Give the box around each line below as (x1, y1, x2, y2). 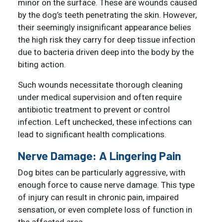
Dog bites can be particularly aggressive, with (18, 167, 185, 177)
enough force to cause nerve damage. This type (18, 179, 195, 190)
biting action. (18, 59, 66, 69)
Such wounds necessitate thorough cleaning (18, 79, 183, 90)
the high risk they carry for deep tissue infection (18, 34, 195, 45)
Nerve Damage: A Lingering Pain (18, 148, 181, 163)
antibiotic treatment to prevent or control (18, 104, 170, 114)
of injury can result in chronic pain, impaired (18, 192, 179, 202)
